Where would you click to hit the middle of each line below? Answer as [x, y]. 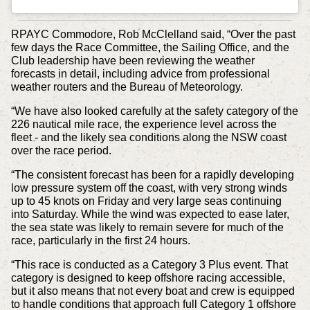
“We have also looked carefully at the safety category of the [154, 111]
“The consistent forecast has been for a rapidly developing [152, 174]
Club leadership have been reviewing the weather [133, 60]
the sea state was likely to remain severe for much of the [147, 227]
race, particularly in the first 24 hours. [100, 240]
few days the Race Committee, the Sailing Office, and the [150, 47]
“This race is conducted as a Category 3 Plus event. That [149, 264]
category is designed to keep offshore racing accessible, [148, 277]
